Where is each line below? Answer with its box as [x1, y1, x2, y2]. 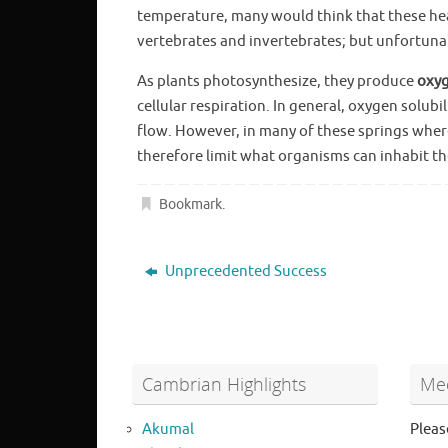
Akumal [142, 419, 194, 439]
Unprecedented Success [161, 261, 327, 281]
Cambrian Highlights [142, 371, 306, 396]
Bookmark [159, 195, 223, 213]
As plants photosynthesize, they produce [137, 71, 417, 91]
